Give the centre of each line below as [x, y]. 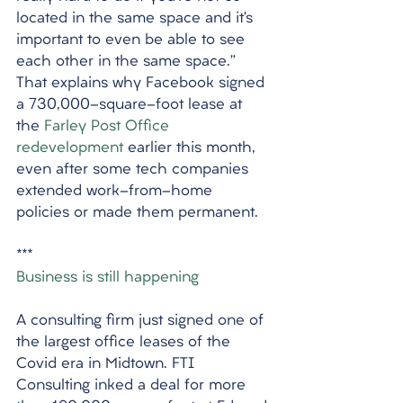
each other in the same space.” [128, 62]
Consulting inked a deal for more [133, 386]
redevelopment [70, 148]
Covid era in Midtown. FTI [107, 364]
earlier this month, [192, 148]
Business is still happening [107, 278]
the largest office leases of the [125, 343]
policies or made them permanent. [137, 213]
